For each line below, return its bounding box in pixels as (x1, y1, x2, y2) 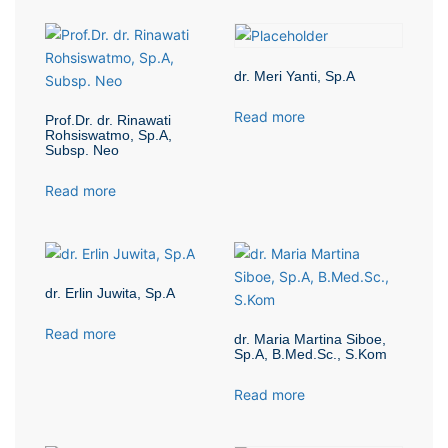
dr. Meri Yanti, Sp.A (234, 68, 355, 84)
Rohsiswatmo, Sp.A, (45, 127, 172, 143)
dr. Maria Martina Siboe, (234, 331, 386, 347)
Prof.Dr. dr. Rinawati (45, 112, 171, 128)
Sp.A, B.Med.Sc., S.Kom (234, 346, 387, 362)
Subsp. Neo (45, 142, 119, 158)
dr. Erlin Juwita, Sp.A (45, 285, 175, 301)
